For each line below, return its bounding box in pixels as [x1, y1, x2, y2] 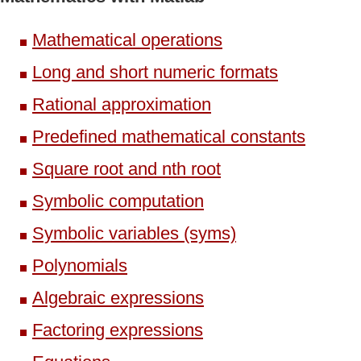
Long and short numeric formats [32, 61, 278, 82]
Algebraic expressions [32, 287, 204, 308]
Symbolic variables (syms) [32, 222, 236, 243]
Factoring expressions [32, 319, 203, 340]
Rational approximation [32, 93, 211, 114]
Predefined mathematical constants [32, 126, 305, 147]
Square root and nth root [32, 158, 221, 179]
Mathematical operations [32, 29, 222, 50]
